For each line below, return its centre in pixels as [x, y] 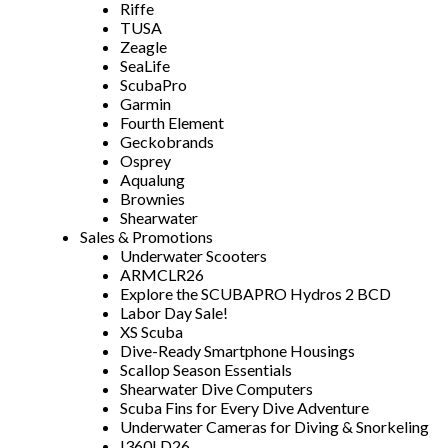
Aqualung [152, 180]
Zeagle [143, 47]
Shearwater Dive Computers [216, 389]
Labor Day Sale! [174, 313]
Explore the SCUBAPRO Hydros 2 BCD [255, 294]
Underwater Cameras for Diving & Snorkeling [274, 427]
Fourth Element [172, 123]
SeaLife [145, 66]
